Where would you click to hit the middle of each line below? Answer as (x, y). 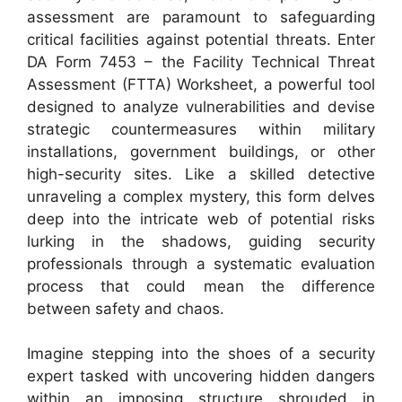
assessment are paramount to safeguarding (201, 17)
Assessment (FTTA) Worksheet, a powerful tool (201, 84)
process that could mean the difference (201, 286)
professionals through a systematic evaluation (201, 263)
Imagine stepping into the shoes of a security (201, 354)
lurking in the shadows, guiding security (201, 241)
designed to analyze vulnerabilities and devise (201, 106)
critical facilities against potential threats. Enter (201, 39)
